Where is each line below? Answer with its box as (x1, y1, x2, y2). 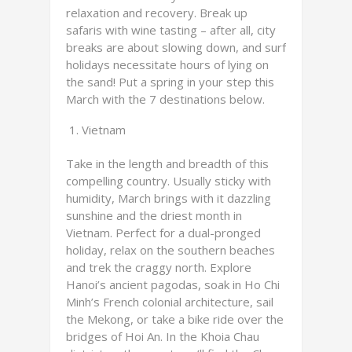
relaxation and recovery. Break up (66, 5, 247, 20)
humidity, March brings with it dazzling (66, 190, 271, 206)
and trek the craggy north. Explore (66, 259, 251, 275)
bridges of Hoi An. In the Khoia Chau (66, 328, 259, 344)
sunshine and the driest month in (66, 207, 242, 223)
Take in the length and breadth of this (66, 156, 269, 171)
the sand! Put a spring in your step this (66, 74, 274, 90)
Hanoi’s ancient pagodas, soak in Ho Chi (66, 277, 280, 292)
